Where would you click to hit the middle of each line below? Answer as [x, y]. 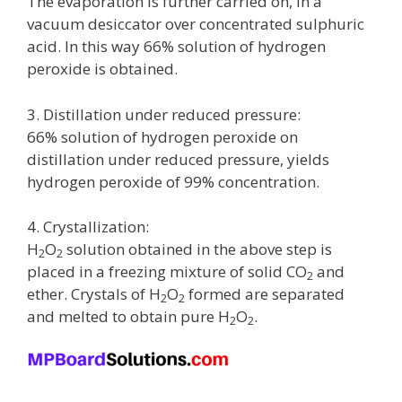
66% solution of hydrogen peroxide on [162, 136]
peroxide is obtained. [102, 69]
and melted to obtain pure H [128, 316]
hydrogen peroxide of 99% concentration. [173, 181]
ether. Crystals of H [94, 294]
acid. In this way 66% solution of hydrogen [176, 46]
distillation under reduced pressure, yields [178, 159]
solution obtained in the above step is [197, 249]
